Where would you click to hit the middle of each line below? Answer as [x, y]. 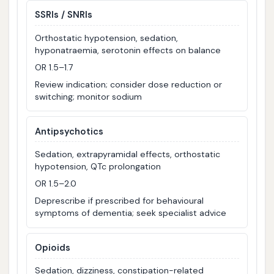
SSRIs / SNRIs [64, 15]
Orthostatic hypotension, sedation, [107, 38]
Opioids [53, 248]
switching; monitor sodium [89, 96]
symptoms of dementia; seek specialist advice [131, 213]
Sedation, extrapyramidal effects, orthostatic [128, 154]
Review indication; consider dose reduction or [129, 84]
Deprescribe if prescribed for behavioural [120, 200]
